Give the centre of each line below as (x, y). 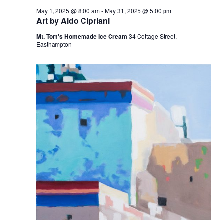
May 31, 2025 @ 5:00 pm (138, 11)
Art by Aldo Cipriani (74, 20)
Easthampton (54, 44)
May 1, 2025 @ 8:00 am (68, 11)
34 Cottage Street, (152, 36)
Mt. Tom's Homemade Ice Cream (82, 36)
